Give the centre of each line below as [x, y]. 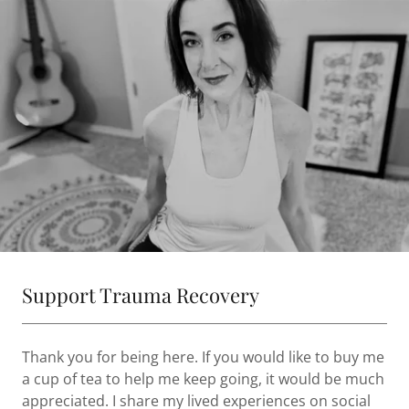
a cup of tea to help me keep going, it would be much [203, 379]
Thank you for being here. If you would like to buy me [203, 357]
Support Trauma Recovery [141, 295]
